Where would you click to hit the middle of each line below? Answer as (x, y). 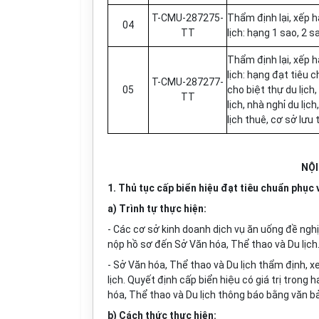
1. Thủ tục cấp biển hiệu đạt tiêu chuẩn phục (212, 188)
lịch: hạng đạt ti (262, 75)
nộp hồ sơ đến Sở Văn (158, 244)
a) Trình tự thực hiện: (157, 209)
